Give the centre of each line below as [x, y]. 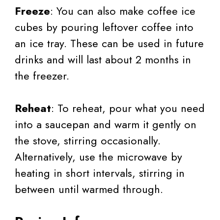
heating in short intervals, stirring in [100, 173]
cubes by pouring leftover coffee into [104, 27]
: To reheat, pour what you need [128, 108]
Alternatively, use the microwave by [98, 156]
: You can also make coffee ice [123, 11]
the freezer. [42, 75]
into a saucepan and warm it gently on [106, 124]
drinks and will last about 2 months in [103, 59]
